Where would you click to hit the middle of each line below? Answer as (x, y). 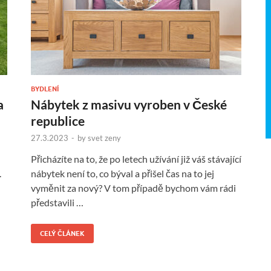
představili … (57, 202)
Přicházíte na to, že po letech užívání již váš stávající (136, 158)
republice (58, 120)
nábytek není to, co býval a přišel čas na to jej (122, 173)
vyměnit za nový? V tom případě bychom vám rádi (133, 188)
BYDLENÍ (45, 89)
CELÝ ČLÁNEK (62, 233)
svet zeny (104, 138)
